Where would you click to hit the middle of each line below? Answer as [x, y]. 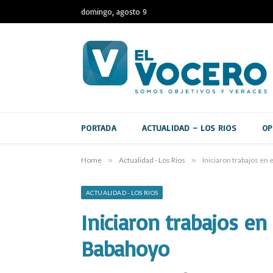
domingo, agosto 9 [114, 11]
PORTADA [99, 128]
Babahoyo [125, 249]
